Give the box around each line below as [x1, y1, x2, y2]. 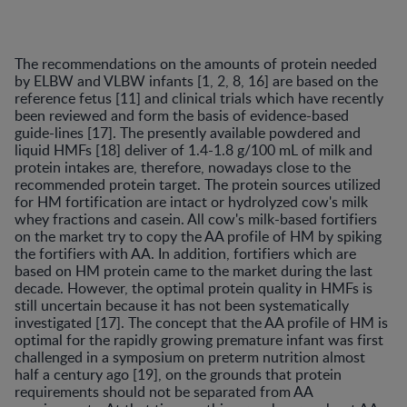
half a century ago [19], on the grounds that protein [15, 363, 342, 384]
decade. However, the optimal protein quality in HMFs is [15, 277, 372, 298]
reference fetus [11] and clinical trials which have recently [15, 87, 383, 108]
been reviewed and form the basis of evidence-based [15, 104, 349, 125]
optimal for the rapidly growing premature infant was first [15, 329, 383, 350]
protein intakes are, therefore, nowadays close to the [15, 156, 351, 177]
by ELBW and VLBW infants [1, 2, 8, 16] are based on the [15, 70, 378, 91]
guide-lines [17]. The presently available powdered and [15, 122, 361, 143]
